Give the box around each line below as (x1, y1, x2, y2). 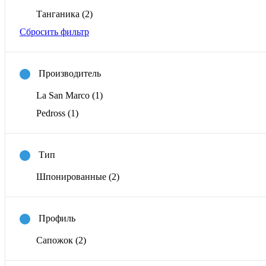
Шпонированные (36, 172, 109, 182)
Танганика (36, 9, 82, 20)
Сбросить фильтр (20, 27, 89, 37)
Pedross (36, 108, 68, 119)
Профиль (39, 213, 75, 223)
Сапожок (36, 235, 75, 246)
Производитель (39, 68, 101, 78)
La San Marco (36, 90, 92, 101)
